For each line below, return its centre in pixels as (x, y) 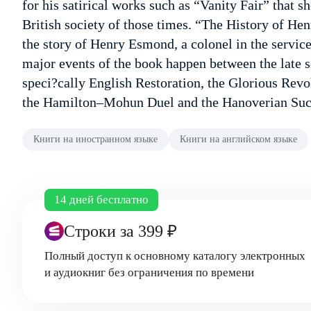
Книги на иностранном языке (95, 139)
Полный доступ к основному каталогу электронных (175, 256)
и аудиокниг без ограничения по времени (149, 272)
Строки (92, 231)
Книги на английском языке (238, 139)
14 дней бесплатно (101, 200)
